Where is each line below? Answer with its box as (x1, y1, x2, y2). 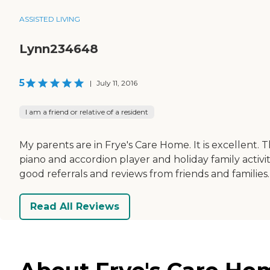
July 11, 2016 (96, 78, 137, 87)
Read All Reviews (30, 201, 119, 213)
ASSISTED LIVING (19, 14, 80, 24)
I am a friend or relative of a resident (25, 107, 148, 116)
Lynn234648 (19, 41, 98, 56)
